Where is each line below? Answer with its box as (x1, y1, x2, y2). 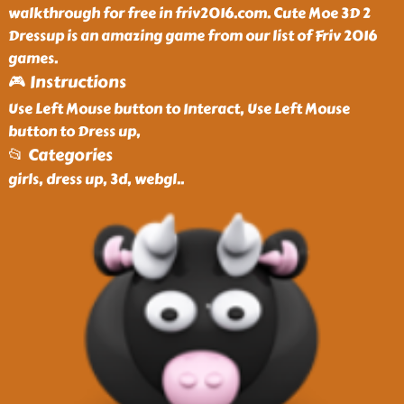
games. (7, 47, 58, 69)
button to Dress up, (7, 120, 141, 142)
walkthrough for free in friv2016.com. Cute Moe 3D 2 (7, 2, 371, 24)
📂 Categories (7, 142, 113, 168)
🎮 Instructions (7, 69, 126, 95)
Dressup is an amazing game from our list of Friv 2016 (7, 24, 377, 47)
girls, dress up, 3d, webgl (7, 168, 177, 190)
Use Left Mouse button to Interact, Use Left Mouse (7, 97, 350, 120)
